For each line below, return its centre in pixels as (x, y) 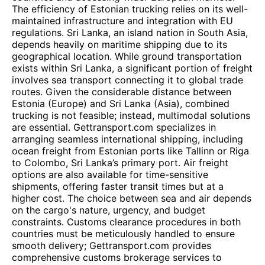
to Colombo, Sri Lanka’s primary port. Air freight (120, 163)
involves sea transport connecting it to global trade (127, 80)
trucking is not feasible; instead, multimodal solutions (131, 115)
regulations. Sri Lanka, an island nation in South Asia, (130, 33)
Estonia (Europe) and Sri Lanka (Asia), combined (121, 104)
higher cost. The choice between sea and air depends (132, 198)
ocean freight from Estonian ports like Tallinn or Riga (130, 151)
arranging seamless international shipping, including (127, 139)
